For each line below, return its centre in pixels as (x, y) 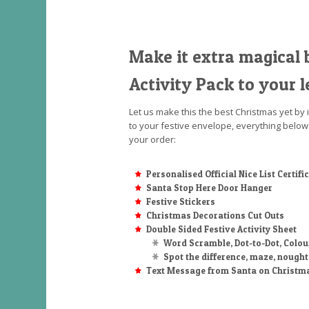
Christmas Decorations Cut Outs (215, 215)
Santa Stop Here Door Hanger (209, 187)
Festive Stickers (181, 201)
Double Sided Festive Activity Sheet (221, 229)
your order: (152, 139)
